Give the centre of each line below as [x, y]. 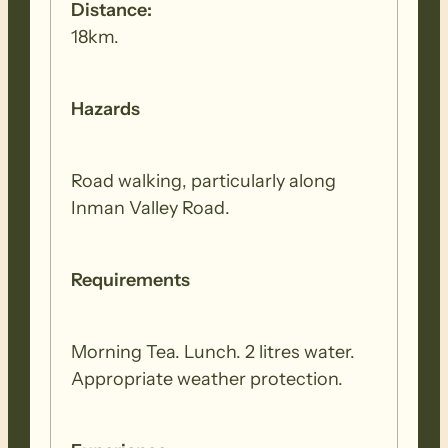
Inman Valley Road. [151, 208]
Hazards [106, 109]
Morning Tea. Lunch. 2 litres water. [213, 352]
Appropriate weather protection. [207, 379]
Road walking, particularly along [204, 181]
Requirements [131, 280]
